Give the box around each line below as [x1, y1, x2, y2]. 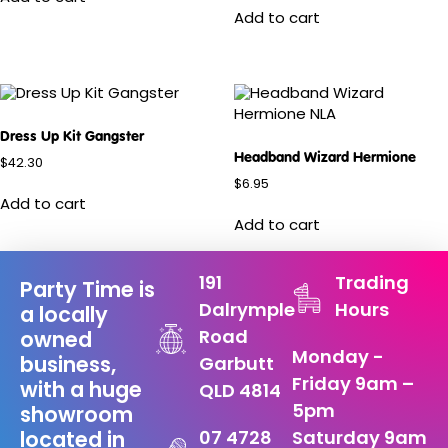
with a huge [20, 381, 142, 403]
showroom [20, 406, 133, 428]
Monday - [292, 349, 384, 369]
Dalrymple [198, 302, 295, 322]
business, [20, 356, 116, 378]
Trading [334, 275, 409, 295]
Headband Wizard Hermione [234, 148, 416, 167]
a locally [20, 306, 108, 328]
